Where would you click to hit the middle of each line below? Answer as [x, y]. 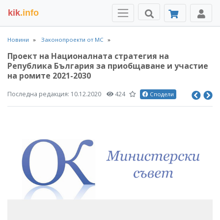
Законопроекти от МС [72, 40]
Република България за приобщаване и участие [108, 66]
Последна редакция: [39, 94]
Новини [18, 40]
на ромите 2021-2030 [49, 76]
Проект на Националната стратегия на [88, 56]
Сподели [161, 94]
